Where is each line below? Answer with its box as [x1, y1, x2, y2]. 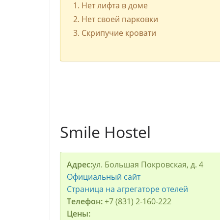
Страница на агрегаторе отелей [66, 184, 188, 195]
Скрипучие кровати [81, 27, 156, 39]
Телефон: [66, 196, 105, 207]
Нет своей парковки [81, 14, 158, 25]
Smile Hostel [60, 121, 151, 143]
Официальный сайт [66, 171, 140, 183]
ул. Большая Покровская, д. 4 [92, 159, 203, 170]
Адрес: [66, 159, 92, 170]
